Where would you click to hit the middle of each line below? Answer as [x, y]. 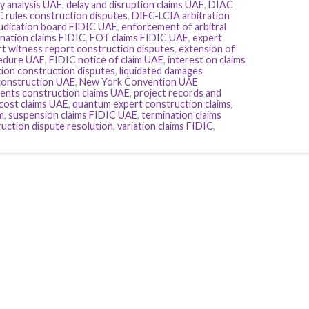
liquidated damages [161, 71]
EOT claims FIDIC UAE [139, 38]
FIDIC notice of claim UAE [106, 60]
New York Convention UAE [139, 82]
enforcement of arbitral [174, 27]
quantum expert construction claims [152, 104]
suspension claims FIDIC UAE [73, 115]
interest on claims [207, 60]
